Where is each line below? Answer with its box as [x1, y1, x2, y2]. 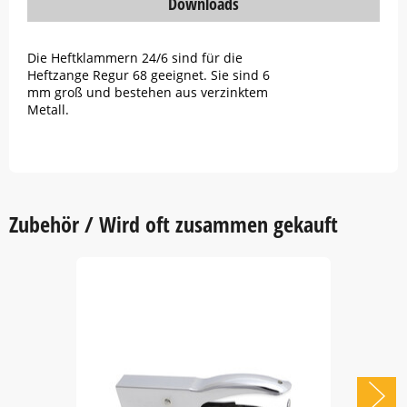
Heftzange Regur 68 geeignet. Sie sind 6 [27, 66, 270, 84]
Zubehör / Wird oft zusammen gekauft [9, 209, 338, 239]
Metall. [27, 101, 69, 118]
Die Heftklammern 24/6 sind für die [27, 49, 243, 66]
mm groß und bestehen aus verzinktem [27, 84, 268, 101]
